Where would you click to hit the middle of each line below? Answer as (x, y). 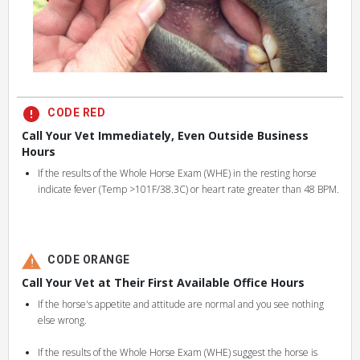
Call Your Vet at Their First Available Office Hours (164, 282)
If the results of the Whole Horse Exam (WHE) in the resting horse (178, 173)
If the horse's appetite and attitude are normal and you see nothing (181, 304)
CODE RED (77, 113)
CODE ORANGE (89, 260)
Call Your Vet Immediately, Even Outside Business (166, 135)
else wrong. (63, 320)
